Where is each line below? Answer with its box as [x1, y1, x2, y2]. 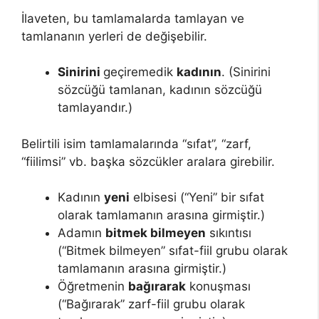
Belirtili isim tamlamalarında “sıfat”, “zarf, [21, 136, 251, 151]
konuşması [186, 279, 251, 294]
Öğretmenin [58, 279, 128, 294]
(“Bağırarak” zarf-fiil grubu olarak [58, 297, 245, 312]
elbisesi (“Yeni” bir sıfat [130, 190, 264, 205]
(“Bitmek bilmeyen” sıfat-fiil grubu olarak [58, 244, 288, 258]
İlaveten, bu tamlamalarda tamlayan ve [21, 11, 244, 26]
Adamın [58, 226, 105, 241]
